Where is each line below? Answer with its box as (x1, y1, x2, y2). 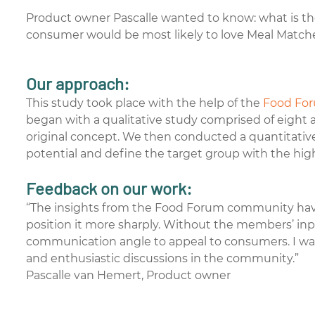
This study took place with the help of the (26, 96, 264, 110)
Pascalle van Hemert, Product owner (26, 269, 231, 282)
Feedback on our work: (26, 178, 193, 198)
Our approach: (26, 73, 130, 94)
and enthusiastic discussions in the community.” (26, 252, 300, 265)
